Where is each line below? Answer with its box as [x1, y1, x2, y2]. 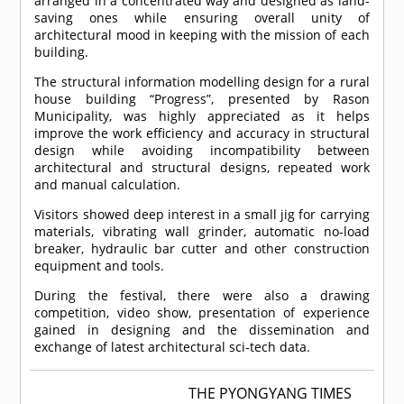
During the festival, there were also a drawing [34, 287, 370, 305]
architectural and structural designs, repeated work [34, 159, 370, 177]
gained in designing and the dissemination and [34, 321, 370, 339]
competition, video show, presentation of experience [34, 304, 370, 322]
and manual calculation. [34, 176, 181, 194]
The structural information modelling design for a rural [34, 73, 370, 91]
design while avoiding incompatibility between [34, 142, 370, 160]
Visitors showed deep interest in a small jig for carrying [34, 206, 370, 224]
